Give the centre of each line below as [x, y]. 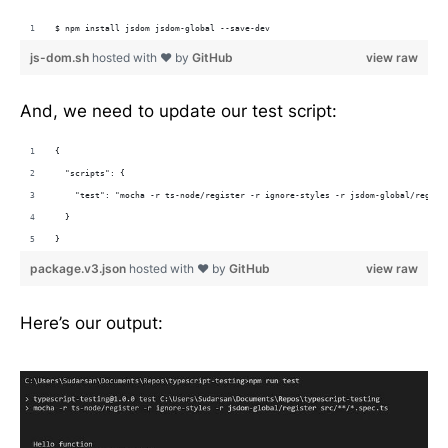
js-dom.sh [61, 57]
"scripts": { [90, 174]
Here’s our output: [91, 323]
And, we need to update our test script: [178, 111]
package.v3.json [79, 269]
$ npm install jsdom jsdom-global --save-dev [162, 28]
